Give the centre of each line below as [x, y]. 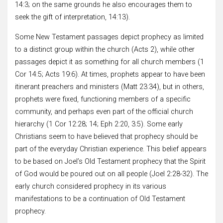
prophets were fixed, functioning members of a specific [103, 99]
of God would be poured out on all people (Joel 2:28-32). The [111, 174]
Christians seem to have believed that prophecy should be [106, 136]
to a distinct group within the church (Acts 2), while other [105, 49]
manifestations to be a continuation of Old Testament [100, 199]
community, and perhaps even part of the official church [104, 111]
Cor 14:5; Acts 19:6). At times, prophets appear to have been [110, 74]
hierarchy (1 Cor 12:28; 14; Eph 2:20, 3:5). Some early [99, 124]
